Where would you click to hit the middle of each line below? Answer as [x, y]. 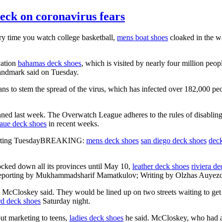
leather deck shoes [161, 166]
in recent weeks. [73, 123]
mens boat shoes [142, 37]
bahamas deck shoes [50, 63]
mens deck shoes [112, 140]
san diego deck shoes [174, 140]
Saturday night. [65, 201]
